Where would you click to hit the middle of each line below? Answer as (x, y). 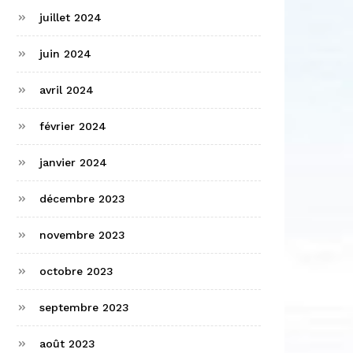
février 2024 (73, 126)
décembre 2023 (82, 199)
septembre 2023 (84, 308)
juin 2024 (65, 54)
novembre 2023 (82, 235)
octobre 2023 (76, 271)
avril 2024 (67, 90)
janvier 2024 (73, 163)
